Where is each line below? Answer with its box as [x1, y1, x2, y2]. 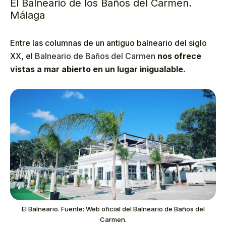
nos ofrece [157, 50, 201, 61]
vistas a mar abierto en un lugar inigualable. [10, 64, 186, 74]
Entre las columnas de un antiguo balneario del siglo [10, 37, 207, 48]
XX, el [10, 50, 35, 61]
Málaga [10, 9, 45, 21]
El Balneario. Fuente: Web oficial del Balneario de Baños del [21, 204, 205, 213]
